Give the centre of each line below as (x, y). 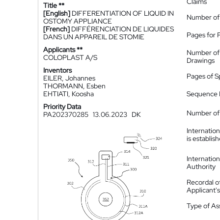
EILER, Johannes (69, 78)
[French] (56, 29)
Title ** (54, 5)
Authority (201, 166)
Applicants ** (63, 50)
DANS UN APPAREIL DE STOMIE (94, 37)
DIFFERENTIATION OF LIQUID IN (123, 13)
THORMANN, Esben (74, 86)
